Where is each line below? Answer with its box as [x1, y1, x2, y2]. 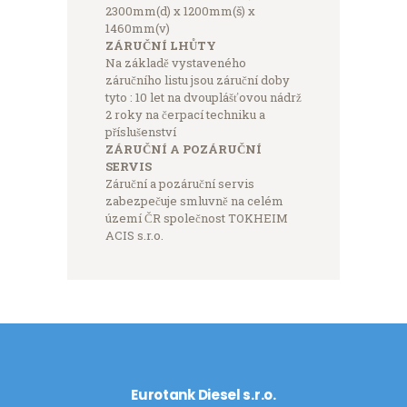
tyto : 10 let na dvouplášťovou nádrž [104, 88, 302, 105]
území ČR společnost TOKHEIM [104, 209, 288, 226]
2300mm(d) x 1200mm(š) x [104, 2, 255, 19]
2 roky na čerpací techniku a [104, 105, 265, 123]
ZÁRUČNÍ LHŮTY [104, 36, 216, 54]
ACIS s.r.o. [104, 226, 164, 243]
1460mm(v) [104, 19, 170, 36]
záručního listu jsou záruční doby [104, 71, 290, 88]
